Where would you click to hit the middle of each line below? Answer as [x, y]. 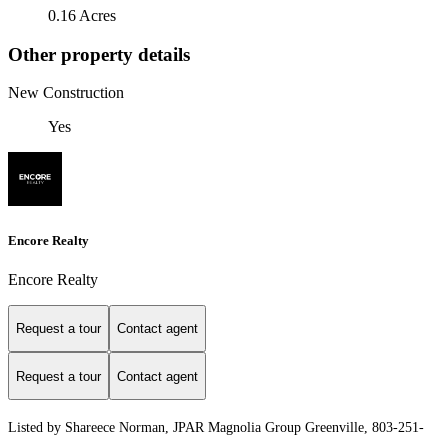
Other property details [99, 54]
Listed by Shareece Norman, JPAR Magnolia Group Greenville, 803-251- [216, 428]
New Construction [66, 93]
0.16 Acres [82, 15]
